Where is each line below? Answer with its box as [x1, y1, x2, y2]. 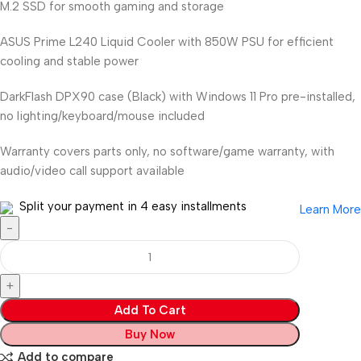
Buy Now [125, 327, 175, 342]
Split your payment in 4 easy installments [16, 199, 247, 214]
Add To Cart [114, 303, 186, 318]
